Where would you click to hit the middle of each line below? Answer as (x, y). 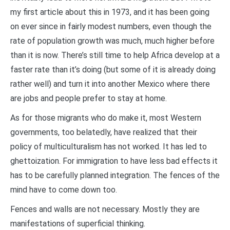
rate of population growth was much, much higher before (112, 41)
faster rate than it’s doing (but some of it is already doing (113, 69)
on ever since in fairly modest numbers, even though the (111, 26)
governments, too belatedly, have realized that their (104, 132)
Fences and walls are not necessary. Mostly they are (105, 209)
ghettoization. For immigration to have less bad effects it (114, 161)
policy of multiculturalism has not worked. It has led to (109, 146)
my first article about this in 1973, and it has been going (110, 12)
